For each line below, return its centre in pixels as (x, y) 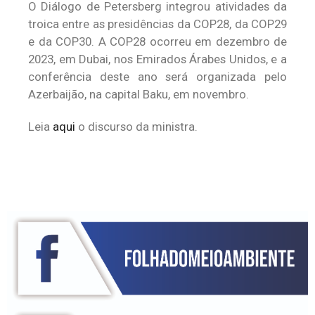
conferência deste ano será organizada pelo (157, 77)
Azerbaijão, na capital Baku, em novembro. (139, 94)
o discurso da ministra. (136, 127)
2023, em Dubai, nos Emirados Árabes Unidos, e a (157, 59)
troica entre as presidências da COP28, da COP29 (157, 24)
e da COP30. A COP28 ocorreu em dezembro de (157, 41)
